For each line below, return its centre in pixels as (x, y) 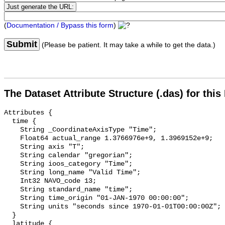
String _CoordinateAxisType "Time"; (12, 130)
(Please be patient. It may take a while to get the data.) (128, 45)
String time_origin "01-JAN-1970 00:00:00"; (12, 198)
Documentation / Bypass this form (60, 26)
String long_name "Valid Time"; (12, 173)
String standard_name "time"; (12, 190)
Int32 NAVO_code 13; (12, 181)
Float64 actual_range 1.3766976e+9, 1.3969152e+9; (12, 139)
